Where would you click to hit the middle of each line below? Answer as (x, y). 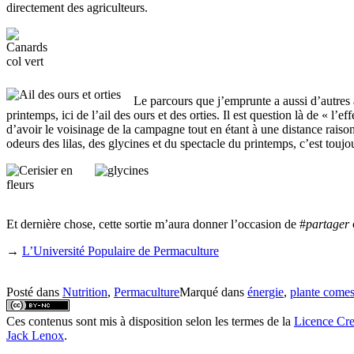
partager (328, 224)
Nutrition (85, 292)
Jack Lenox (35, 335)
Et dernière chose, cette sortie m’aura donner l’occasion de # (156, 224)
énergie (265, 292)
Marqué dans (213, 292)
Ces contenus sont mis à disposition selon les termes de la (150, 321)
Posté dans (34, 292)
